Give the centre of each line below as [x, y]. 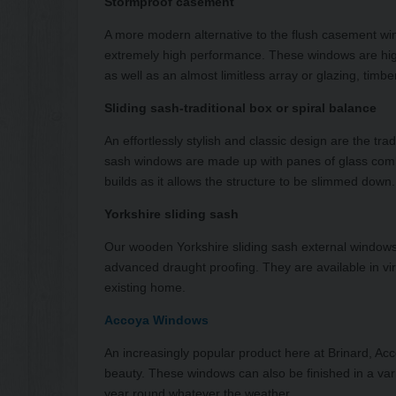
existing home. [145, 287]
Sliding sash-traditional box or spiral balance [240, 107]
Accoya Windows [156, 320]
